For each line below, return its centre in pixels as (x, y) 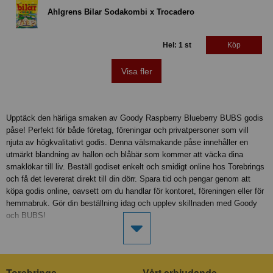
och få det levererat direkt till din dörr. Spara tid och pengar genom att (128, 179)
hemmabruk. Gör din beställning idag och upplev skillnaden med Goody (132, 204)
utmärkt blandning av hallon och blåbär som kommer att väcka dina (125, 155)
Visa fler (136, 71)
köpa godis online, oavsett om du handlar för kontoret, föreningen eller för (135, 191)
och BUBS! (26, 216)
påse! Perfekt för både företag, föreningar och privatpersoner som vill (127, 130)
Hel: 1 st (177, 45)
